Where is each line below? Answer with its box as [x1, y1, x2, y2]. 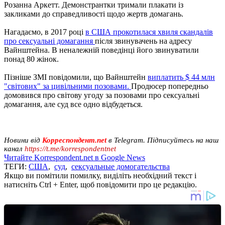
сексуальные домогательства [71, 162, 170, 171]
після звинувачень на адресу [95, 36, 192, 45]
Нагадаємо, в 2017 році [4, 27, 85, 36]
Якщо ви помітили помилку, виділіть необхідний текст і [4, 171, 196, 180]
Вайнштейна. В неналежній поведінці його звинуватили [4, 45, 199, 54]
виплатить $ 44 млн [148, 72, 215, 81]
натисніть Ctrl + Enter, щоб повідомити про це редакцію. [4, 180, 197, 189]
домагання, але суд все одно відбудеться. [4, 99, 143, 108]
